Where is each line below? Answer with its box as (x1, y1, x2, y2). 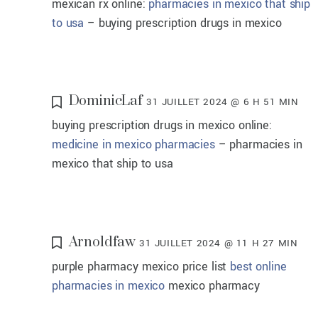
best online (230, 258, 287, 275)
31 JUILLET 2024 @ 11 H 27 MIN (139, 236, 298, 250)
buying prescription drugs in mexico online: (52, 117, 272, 134)
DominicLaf (68, 92, 143, 111)
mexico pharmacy (165, 277, 260, 294)
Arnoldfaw (68, 233, 136, 251)
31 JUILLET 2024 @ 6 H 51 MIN (146, 95, 299, 109)
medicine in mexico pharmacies (52, 136, 215, 153)
